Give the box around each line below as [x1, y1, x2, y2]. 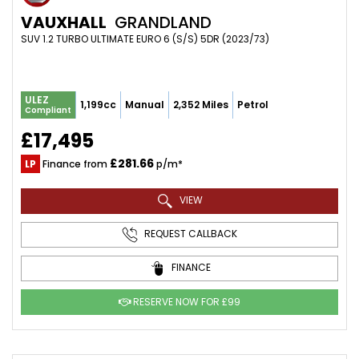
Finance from [40, 157, 110, 171]
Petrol [237, 98, 268, 112]
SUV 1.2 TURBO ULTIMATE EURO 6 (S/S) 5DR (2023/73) [21, 32, 269, 46]
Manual [125, 98, 164, 112]
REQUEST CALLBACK [142, 227, 237, 241]
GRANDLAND [111, 11, 212, 34]
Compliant [25, 104, 71, 117]
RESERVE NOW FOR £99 [131, 295, 240, 309]
